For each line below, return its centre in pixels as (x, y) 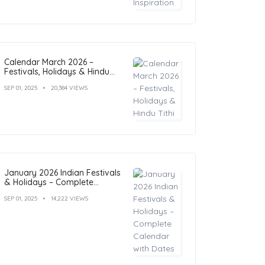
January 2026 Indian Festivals (62, 172)
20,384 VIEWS (69, 88)
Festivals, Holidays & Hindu (57, 71)
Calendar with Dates (44, 191)
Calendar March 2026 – (49, 62)
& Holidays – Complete (49, 182)
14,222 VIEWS (70, 198)
